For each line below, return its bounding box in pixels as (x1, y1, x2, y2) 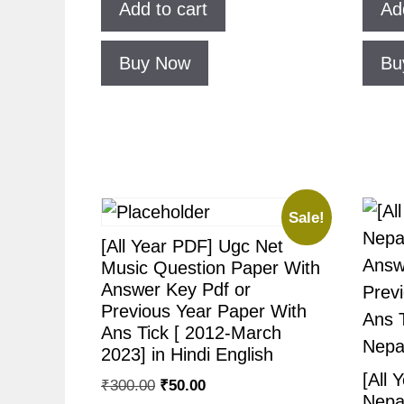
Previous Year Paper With (101, 300, 307, 321)
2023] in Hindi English (101, 344, 273, 364)
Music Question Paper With (101, 257, 320, 278)
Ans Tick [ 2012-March (101, 322, 281, 343)
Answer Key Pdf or (101, 279, 251, 299)
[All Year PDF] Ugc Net (101, 235, 283, 256)
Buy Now (119, 53, 190, 74)
